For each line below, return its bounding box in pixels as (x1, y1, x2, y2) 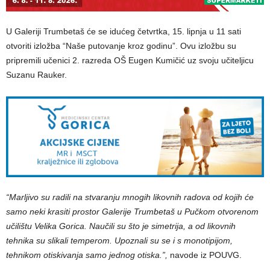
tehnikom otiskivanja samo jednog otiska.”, (6, 250, 170, 260)
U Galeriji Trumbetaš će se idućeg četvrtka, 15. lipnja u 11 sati (6, 26, 241, 36)
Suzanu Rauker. (6, 69, 67, 80)
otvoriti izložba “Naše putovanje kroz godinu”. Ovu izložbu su (6, 40, 236, 51)
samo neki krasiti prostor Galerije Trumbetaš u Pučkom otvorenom (6, 206, 259, 216)
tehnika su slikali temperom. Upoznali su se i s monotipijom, (6, 235, 233, 245)
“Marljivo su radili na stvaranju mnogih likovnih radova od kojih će (6, 192, 254, 202)
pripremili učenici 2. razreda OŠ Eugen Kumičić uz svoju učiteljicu (6, 55, 254, 65)
